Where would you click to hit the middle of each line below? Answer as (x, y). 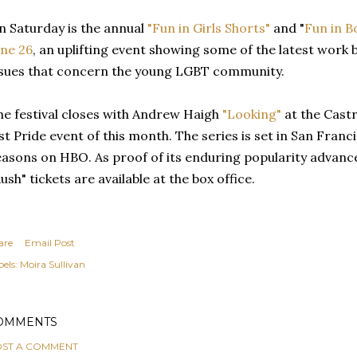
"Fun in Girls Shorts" (207, 28)
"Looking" (253, 114)
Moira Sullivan (53, 264)
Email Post (50, 243)
